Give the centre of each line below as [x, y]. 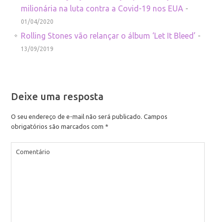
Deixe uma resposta [57, 96]
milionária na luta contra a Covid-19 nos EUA [102, 8]
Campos [155, 116]
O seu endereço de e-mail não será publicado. [77, 116]
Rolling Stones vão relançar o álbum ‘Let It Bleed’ [109, 35]
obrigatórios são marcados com [58, 126]
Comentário [33, 151]
